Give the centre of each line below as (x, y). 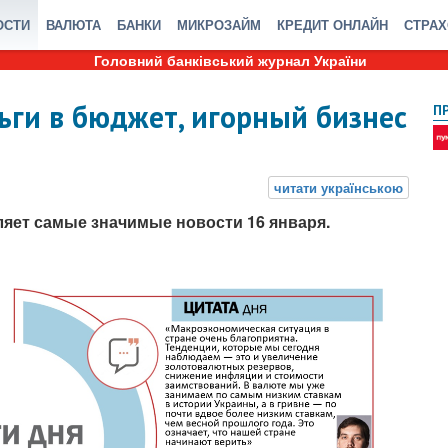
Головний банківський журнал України (230, 60)
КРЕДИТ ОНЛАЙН (332, 24)
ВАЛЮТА (73, 24)
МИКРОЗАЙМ (219, 24)
